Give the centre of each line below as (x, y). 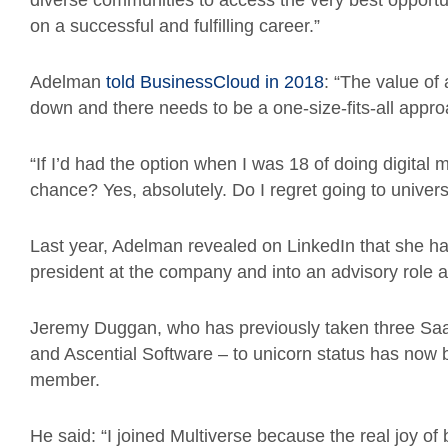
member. (65, 380)
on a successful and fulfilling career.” (175, 26)
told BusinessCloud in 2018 (215, 82)
